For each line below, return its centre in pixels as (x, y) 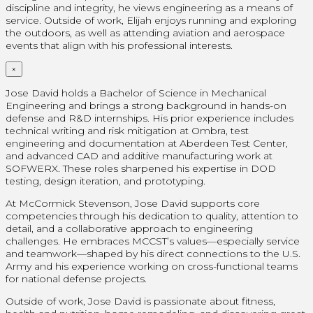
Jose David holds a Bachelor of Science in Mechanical (136, 93)
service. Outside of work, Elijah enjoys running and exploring (151, 20)
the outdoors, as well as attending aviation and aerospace (145, 32)
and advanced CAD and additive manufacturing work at (139, 155)
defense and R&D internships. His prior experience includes (150, 118)
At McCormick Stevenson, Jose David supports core (133, 203)
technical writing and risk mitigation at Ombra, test (127, 130)
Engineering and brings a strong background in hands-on (146, 105)
